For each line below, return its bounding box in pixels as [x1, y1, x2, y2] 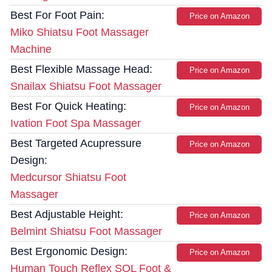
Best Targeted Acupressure [10, 137, 141, 150]
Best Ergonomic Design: [10, 245, 127, 258]
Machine [10, 43, 52, 56]
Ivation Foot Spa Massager [10, 117, 141, 130]
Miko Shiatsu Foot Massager [10, 26, 149, 39]
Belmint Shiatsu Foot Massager [10, 225, 162, 238]
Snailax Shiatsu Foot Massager [10, 80, 161, 93]
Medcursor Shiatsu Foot [10, 171, 126, 184]
